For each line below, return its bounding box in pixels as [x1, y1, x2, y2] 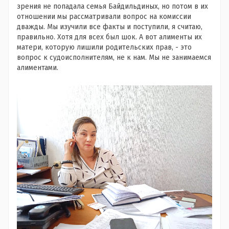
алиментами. [17, 63, 58, 72]
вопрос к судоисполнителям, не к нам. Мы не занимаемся [17, 53, 211, 62]
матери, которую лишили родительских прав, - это [17, 42, 192, 52]
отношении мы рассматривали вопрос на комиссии [17, 12, 191, 21]
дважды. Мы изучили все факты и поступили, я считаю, [17, 22, 202, 31]
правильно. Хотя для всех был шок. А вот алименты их [17, 32, 202, 41]
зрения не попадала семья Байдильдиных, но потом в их [17, 2, 208, 11]
